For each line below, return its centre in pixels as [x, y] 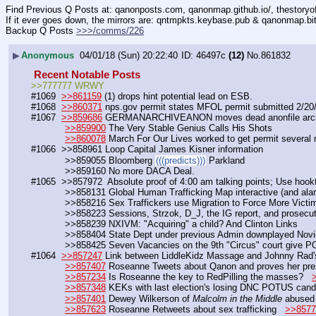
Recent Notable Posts [89, 74]
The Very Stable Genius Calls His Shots [189, 128]
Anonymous [48, 55]
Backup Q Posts [41, 31]
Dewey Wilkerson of [149, 298]
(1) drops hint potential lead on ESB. [194, 97]
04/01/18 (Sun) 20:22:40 [129, 55]
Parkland [225, 160]
